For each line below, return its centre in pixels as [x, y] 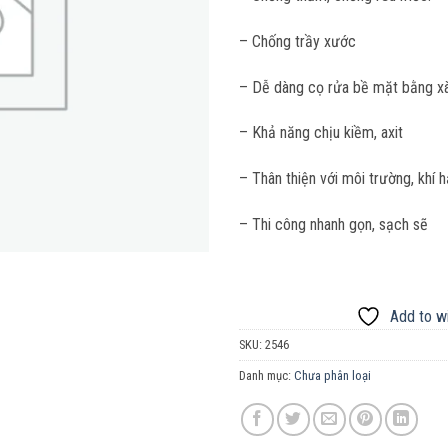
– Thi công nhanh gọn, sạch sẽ [333, 224]
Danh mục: [266, 375]
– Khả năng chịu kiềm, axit [321, 133]
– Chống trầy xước [297, 41]
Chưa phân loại [332, 375]
